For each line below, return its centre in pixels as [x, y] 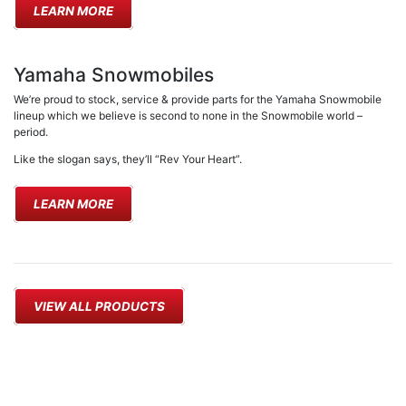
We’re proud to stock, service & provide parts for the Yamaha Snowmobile [198, 100]
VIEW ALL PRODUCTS [99, 307]
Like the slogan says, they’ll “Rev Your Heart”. [128, 159]
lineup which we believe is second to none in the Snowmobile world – [188, 116]
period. [31, 132]
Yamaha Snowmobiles [114, 75]
